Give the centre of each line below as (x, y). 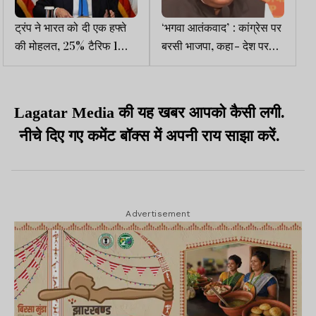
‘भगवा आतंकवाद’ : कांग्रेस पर (200, 26)
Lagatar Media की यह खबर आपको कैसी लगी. (150, 112)
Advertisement (158, 213)
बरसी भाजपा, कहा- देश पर (215, 45)
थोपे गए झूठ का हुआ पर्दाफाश (219, 63)
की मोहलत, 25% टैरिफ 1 (64, 45)
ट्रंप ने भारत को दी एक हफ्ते (71, 26)
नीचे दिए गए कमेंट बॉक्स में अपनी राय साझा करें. (150, 135)
